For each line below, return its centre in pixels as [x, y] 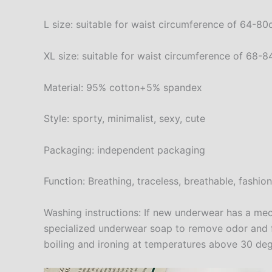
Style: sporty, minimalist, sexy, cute [124, 119]
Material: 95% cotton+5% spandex [123, 87]
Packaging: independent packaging [124, 150]
